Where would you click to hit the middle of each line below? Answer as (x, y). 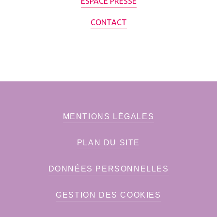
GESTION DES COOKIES (108, 195)
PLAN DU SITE (108, 143)
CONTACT (108, 22)
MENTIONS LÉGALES (108, 116)
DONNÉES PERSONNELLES (108, 169)
